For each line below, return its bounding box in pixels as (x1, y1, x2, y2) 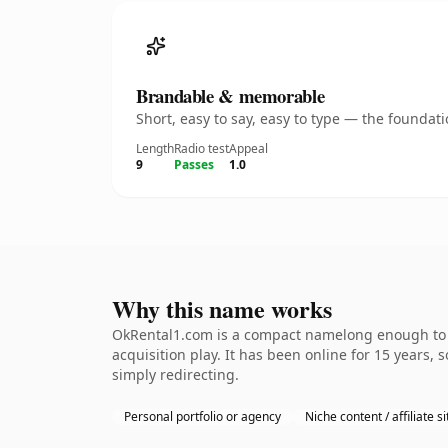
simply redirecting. (112, 365, 239, 384)
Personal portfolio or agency (124, 408, 281, 425)
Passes (174, 156, 214, 173)
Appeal (229, 140, 268, 157)
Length (136, 140, 174, 157)
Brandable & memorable (136, 82, 325, 109)
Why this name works (112, 291, 332, 326)
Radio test (174, 140, 229, 157)
